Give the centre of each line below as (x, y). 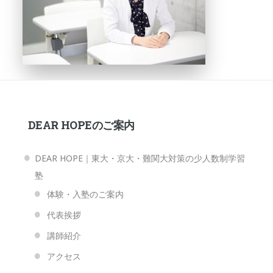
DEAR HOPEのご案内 (81, 125)
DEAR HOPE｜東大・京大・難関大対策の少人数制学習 (140, 158)
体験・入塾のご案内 (85, 194)
